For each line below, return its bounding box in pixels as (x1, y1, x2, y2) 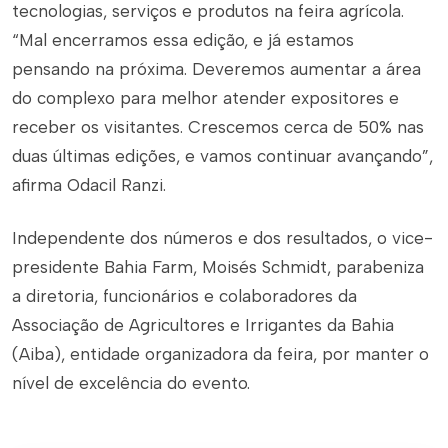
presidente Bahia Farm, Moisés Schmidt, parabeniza (12, 257, 424, 278)
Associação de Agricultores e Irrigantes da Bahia (12, 315, 394, 336)
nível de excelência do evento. (12, 373, 255, 394)
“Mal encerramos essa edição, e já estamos (12, 30, 354, 51)
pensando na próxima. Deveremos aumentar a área (12, 59, 421, 80)
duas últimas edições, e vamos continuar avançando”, (12, 146, 433, 167)
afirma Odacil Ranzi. (12, 175, 166, 196)
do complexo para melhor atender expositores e (12, 88, 399, 109)
